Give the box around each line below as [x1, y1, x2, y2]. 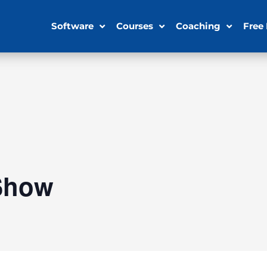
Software [51, 20, 94, 32]
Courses [116, 20, 154, 32]
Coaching [176, 20, 221, 32]
